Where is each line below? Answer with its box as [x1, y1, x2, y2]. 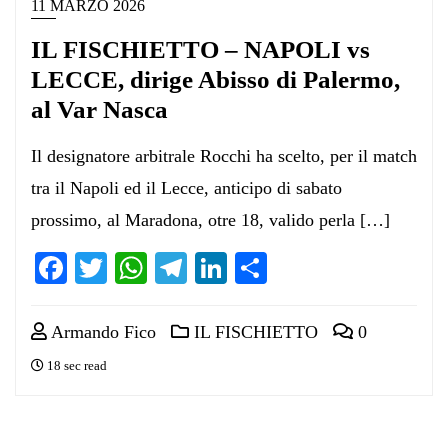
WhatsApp [147, 249, 283, 286]
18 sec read [44, 357, 107, 373]
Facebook [67, 249, 191, 286]
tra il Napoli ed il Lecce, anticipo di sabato [31, 177, 342, 198]
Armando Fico [47, 321, 156, 342]
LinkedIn [227, 249, 345, 286]
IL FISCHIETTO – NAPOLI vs [31, 35, 370, 63]
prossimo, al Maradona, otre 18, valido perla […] [31, 209, 390, 230]
